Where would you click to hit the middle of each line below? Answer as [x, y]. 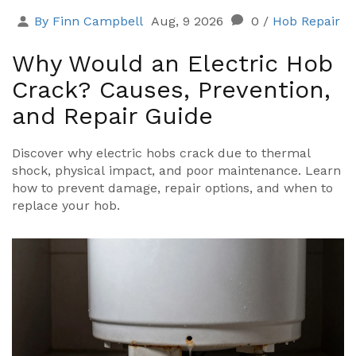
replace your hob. [66, 206]
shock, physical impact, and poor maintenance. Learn [176, 171]
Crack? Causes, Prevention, [171, 90]
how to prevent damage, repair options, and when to [172, 188]
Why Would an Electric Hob [172, 64]
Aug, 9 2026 [187, 21]
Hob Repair [306, 21]
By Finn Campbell [89, 21]
